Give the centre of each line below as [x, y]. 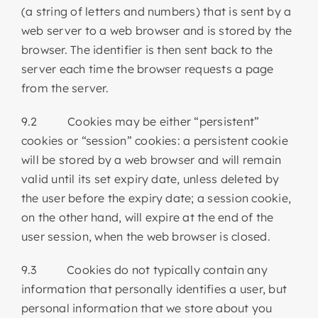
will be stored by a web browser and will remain [151, 159]
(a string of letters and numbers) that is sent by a [156, 11]
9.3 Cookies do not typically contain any [144, 269]
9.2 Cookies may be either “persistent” [140, 121]
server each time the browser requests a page [147, 68]
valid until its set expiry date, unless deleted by [150, 179]
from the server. [65, 88]
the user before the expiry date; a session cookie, [156, 198]
